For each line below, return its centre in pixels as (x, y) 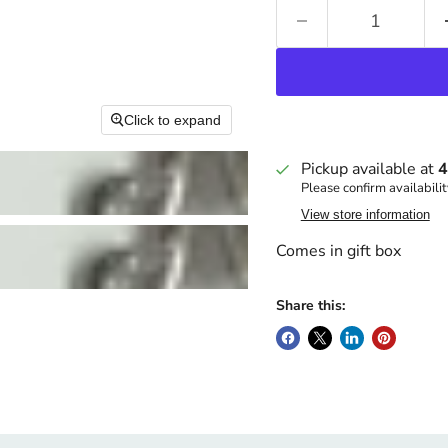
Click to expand (173, 120)
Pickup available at (369, 169)
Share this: (310, 305)
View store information (365, 214)
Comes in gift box (338, 251)
